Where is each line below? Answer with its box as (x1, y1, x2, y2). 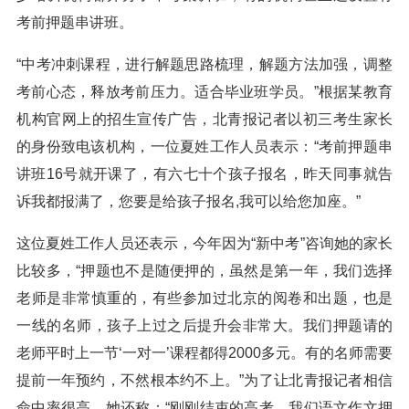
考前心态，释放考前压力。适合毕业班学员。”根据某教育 (16, 84, 393, 100)
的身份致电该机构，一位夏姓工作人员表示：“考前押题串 (16, 139, 393, 154)
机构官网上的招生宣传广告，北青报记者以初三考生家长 (16, 111, 393, 127)
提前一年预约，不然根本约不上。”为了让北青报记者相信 (16, 372, 393, 388)
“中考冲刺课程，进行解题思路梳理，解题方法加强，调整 (16, 57, 393, 72)
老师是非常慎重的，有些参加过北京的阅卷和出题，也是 (16, 290, 393, 306)
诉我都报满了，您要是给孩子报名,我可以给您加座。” (16, 194, 361, 209)
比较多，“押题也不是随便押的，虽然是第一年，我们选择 (16, 263, 393, 278)
